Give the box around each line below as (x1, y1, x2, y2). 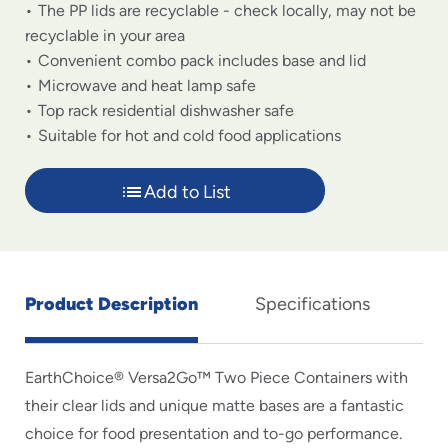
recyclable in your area (25, 26, 185, 45)
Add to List (143, 181, 231, 203)
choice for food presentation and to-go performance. (25, 424, 402, 443)
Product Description (25, 293, 198, 315)
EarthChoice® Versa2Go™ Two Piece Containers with (25, 368, 408, 387)
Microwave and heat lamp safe (38, 76, 256, 95)
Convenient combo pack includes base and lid (38, 51, 366, 70)
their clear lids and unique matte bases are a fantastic (25, 396, 404, 415)
